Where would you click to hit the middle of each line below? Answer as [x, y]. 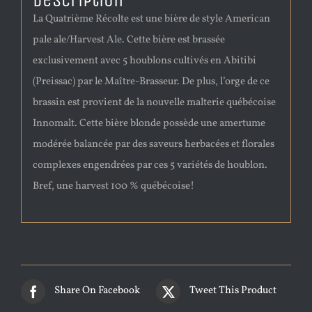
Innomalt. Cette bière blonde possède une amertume [149, 124]
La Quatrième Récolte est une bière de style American [151, 19]
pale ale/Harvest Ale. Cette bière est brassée [128, 40]
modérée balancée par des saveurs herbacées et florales [153, 145]
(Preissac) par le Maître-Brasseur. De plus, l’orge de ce [151, 82]
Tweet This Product [233, 291]
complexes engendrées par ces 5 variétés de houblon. [150, 166]
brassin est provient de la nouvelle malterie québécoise [154, 103]
